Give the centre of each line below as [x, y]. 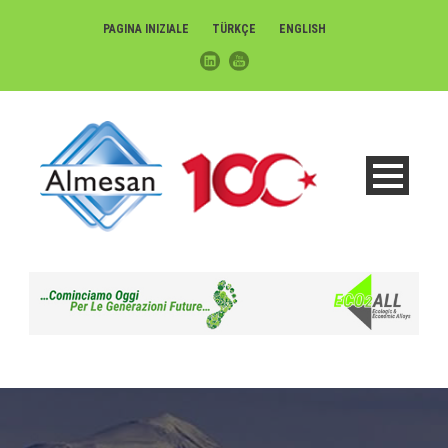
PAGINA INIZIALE [145, 29]
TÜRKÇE [233, 29]
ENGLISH [302, 29]
